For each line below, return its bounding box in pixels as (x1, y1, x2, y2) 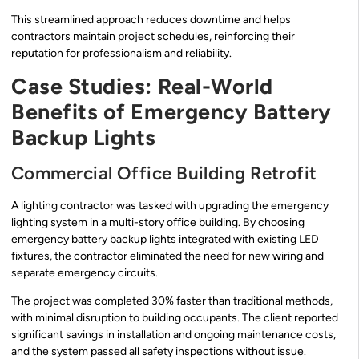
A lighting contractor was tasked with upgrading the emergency (11, 198, 329, 212)
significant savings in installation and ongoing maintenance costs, (11, 328, 336, 342)
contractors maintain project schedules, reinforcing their (11, 30, 295, 44)
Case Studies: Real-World (11, 72, 273, 99)
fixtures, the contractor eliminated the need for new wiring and (11, 248, 324, 263)
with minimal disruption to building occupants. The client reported (11, 311, 338, 325)
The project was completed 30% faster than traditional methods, (11, 294, 333, 309)
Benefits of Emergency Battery (11, 98, 332, 125)
